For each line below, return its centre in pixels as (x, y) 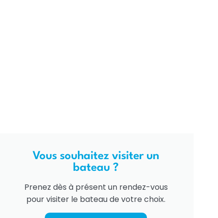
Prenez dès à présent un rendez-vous (96, 187)
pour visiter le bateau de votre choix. (96, 200)
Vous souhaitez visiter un (96, 156)
